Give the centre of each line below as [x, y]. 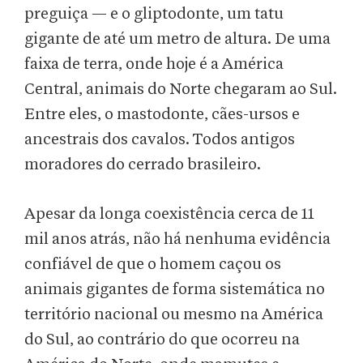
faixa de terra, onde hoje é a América [154, 64]
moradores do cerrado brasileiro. [143, 165]
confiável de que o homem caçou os [153, 265]
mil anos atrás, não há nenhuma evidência [177, 239]
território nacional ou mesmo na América [174, 315]
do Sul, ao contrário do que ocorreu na [162, 340]
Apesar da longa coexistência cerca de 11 [169, 214]
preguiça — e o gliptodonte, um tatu [154, 14]
